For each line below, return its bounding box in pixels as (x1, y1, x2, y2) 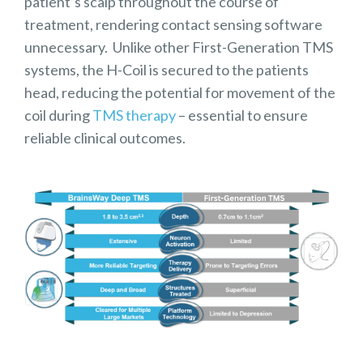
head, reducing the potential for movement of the (24, 83, 335, 101)
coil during (24, 105, 92, 124)
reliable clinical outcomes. (24, 128, 186, 147)
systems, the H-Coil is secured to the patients (24, 60, 309, 79)
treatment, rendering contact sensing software (24, 15, 322, 33)
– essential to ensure (176, 105, 308, 124)
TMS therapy (92, 105, 176, 124)
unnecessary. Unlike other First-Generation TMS (24, 37, 333, 56)
